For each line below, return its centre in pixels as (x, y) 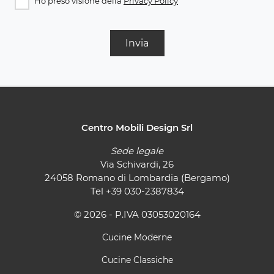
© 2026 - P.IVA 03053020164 (137, 214)
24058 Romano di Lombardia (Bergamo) (137, 177)
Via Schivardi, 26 (137, 164)
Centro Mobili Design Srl (137, 127)
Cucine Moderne (137, 237)
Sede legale (137, 150)
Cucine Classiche (137, 260)
